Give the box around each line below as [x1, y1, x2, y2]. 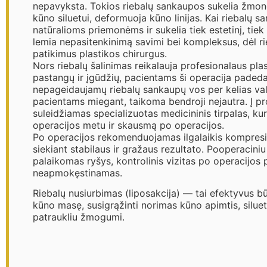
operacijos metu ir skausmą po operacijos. [33, 119, 224, 131]
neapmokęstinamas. [33, 167, 122, 179]
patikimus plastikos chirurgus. [33, 48, 167, 60]
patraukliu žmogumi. [33, 211, 125, 223]
